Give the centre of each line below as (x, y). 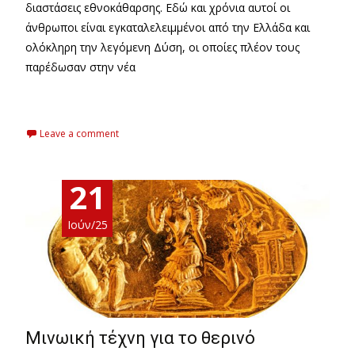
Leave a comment (79, 133)
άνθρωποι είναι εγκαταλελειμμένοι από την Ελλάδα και (168, 27)
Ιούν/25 (87, 224)
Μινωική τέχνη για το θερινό (140, 338)
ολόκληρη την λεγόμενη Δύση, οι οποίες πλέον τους (162, 47)
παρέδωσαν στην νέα (80, 67)
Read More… (61, 96)
